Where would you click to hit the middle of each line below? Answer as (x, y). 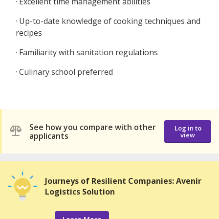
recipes (29, 33)
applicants (49, 136)
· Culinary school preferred (64, 72)
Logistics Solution (80, 192)
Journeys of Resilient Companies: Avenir (123, 181)
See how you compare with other (93, 127)
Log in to (188, 128)
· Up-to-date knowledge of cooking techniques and (108, 21)
